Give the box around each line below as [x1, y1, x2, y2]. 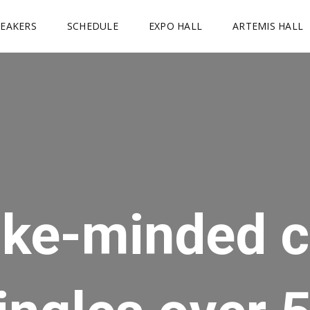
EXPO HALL [148, 19, 202, 33]
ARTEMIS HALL [232, 19, 303, 33]
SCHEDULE [66, 19, 118, 33]
